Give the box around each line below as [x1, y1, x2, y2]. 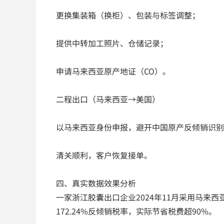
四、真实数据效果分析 [56, 177, 136, 189]
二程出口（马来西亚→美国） [56, 93, 160, 105]
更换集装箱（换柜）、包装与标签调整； [56, 9, 200, 21]
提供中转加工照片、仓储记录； [56, 37, 168, 49]
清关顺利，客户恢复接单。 [56, 149, 152, 161]
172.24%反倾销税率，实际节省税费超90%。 [56, 205, 216, 217]
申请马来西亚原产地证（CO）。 [56, 65, 170, 77]
